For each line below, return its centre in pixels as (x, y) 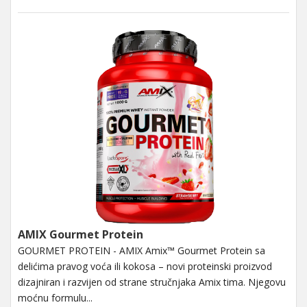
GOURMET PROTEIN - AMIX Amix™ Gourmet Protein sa (142, 250)
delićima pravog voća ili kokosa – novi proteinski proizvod (145, 266)
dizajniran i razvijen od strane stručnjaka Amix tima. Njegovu (152, 282)
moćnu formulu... (55, 297)
